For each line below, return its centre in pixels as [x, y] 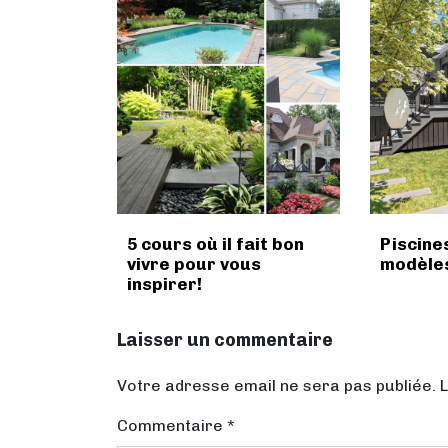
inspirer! [164, 284]
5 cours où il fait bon [215, 244]
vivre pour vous [194, 264]
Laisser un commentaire [225, 340]
